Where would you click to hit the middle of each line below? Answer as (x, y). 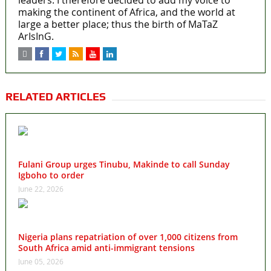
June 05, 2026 (41, 261)
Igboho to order (51, 175)
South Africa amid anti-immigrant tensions (106, 247)
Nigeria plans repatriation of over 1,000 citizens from (128, 237)
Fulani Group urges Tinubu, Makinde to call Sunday (124, 164)
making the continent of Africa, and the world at (126, 12)
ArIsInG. (36, 36)
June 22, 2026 (41, 188)
